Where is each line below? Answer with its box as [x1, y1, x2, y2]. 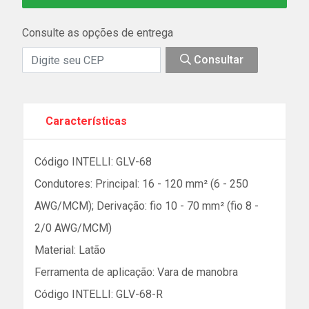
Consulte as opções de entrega [22, 26, 173, 39]
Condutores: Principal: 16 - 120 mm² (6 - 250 [34, 177, 248, 190]
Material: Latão [34, 243, 106, 257]
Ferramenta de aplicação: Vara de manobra [34, 266, 238, 279]
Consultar [191, 53, 243, 66]
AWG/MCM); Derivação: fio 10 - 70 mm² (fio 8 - [34, 199, 259, 212]
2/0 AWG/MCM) [34, 221, 112, 235]
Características [46, 114, 127, 128]
